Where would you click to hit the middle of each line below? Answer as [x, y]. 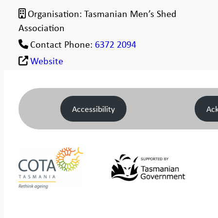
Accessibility [93, 109]
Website [47, 60]
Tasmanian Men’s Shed [131, 13]
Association [41, 27]
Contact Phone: [63, 44]
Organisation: [56, 13]
